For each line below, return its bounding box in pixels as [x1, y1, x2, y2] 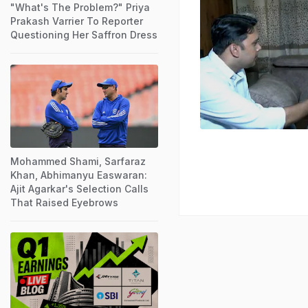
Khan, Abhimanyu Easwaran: [10, 168, 147, 181]
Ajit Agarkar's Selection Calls [10, 182, 148, 195]
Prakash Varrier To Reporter [10, 14, 143, 27]
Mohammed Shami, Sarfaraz [10, 155, 146, 167]
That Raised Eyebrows [10, 196, 118, 208]
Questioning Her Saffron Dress [10, 28, 157, 41]
